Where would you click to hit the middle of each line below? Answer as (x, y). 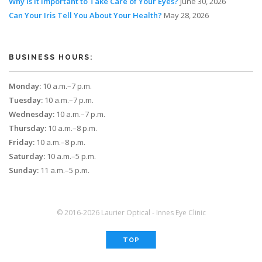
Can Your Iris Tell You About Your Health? (85, 15)
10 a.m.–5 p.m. (70, 156)
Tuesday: (26, 100)
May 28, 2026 (186, 15)
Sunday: (24, 170)
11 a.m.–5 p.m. (64, 170)
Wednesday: (32, 114)
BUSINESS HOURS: (51, 57)
